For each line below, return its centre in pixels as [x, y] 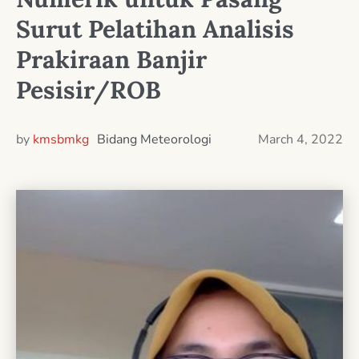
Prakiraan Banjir [111, 59]
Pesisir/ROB [89, 89]
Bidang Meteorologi [154, 139]
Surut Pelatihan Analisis [155, 28]
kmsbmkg [61, 139]
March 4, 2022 [301, 139]
